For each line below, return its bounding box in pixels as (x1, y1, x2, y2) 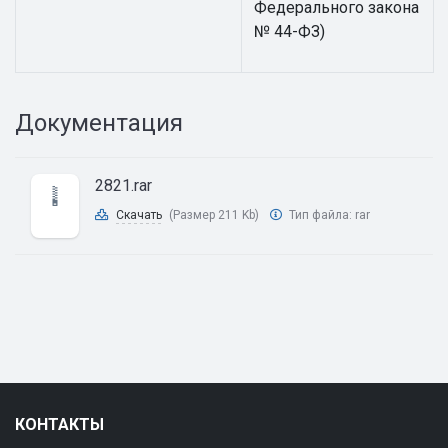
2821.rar (95, 176, 152, 195)
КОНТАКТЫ (15, 415, 104, 434)
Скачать (116, 208, 162, 222)
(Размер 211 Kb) (169, 208, 259, 222)
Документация (15, 109, 183, 137)
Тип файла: (286, 208, 355, 222)
